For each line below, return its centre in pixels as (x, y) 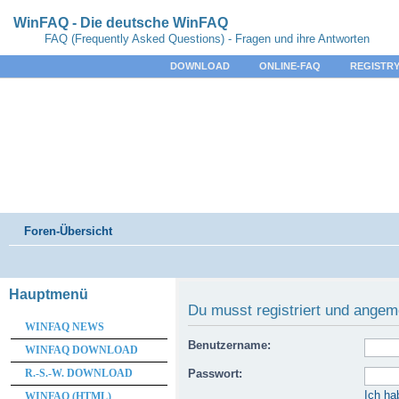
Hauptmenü (49, 294)
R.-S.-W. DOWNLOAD (79, 373)
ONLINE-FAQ (290, 66)
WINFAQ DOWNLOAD (81, 350)
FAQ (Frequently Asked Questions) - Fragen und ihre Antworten (207, 39)
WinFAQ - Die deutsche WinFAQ (121, 23)
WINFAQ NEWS (65, 327)
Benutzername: (229, 346)
